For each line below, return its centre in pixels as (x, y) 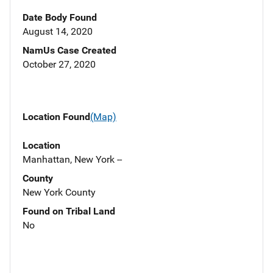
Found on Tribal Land (69, 211)
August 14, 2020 (58, 32)
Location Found (56, 117)
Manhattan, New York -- (72, 159)
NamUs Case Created (69, 51)
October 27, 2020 (59, 65)
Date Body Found (60, 18)
